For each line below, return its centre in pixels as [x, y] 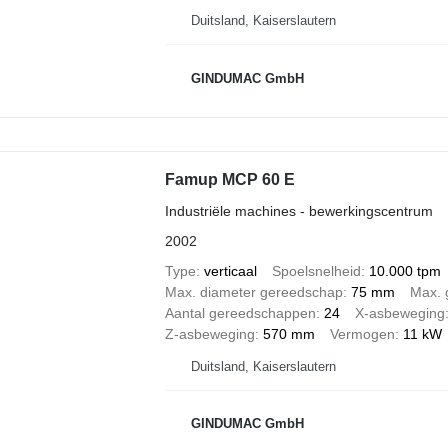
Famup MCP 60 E [229, 179]
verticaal [230, 270]
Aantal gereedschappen [240, 312]
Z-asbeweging [209, 333]
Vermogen [362, 333]
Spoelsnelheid [316, 270]
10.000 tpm [404, 270]
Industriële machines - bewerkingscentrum [298, 210]
